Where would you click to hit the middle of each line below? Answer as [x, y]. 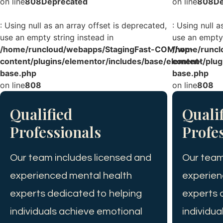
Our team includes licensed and [81, 158]
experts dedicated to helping [76, 194]
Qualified [41, 114]
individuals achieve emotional [76, 212]
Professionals [56, 132]
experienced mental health [71, 176]
